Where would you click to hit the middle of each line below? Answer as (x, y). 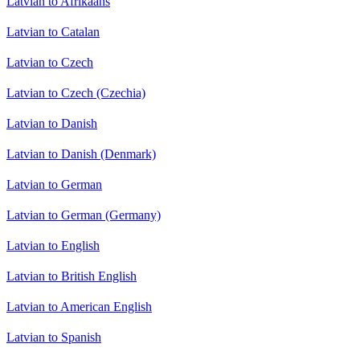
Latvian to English (53, 246)
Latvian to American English (79, 307)
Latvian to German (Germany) (84, 215)
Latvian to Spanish (54, 337)
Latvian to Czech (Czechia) (76, 93)
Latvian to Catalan (53, 32)
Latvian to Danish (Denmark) (81, 154)
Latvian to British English (72, 276)
